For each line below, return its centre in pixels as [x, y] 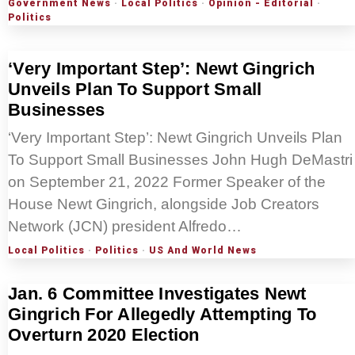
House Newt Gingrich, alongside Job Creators [164, 204]
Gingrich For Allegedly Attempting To [162, 315]
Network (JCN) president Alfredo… [125, 227]
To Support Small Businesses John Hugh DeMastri [180, 160]
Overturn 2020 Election [104, 335]
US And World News [203, 251]
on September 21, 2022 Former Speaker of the [167, 182]
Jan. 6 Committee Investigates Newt [157, 294]
